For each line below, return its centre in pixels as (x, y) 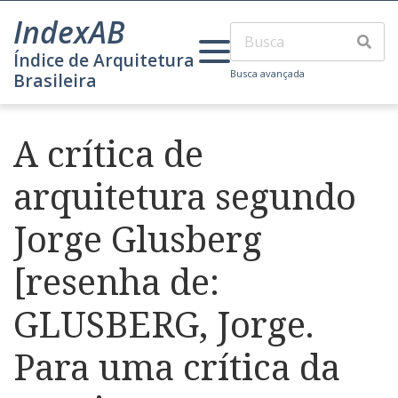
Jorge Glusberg (138, 239)
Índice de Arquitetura (104, 60)
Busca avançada (267, 73)
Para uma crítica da (177, 366)
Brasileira (55, 80)
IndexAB (69, 32)
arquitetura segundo (185, 196)
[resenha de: (116, 281)
